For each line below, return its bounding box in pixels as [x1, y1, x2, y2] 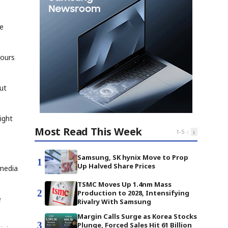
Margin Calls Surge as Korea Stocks [77, 212, 197, 221]
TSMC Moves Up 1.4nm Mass [77, 180, 172, 189]
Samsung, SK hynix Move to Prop [77, 153, 188, 162]
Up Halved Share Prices [77, 161, 155, 170]
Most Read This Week [35, 125, 142, 138]
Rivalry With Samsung [77, 197, 151, 206]
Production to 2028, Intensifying [77, 188, 189, 197]
